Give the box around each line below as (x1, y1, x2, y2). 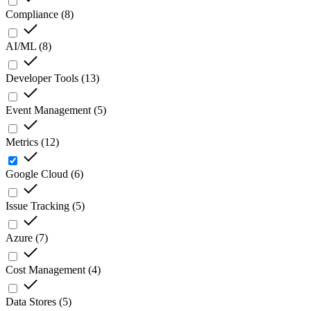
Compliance (6, 8, 58, 21)
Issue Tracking (6, 200, 69, 212)
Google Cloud (6, 168, 68, 180)
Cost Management (6, 264, 85, 276)
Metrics (6, 136, 38, 149)
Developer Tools (6, 72, 78, 85)
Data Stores (6, 296, 56, 308)
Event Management (6, 104, 91, 117)
